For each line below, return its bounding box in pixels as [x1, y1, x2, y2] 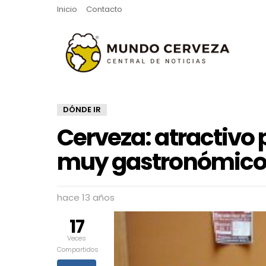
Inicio [57, 4, 77, 15]
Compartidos [57, 245, 99, 255]
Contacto [86, 4, 122, 15]
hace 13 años [57, 191, 115, 204]
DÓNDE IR [63, 104, 101, 116]
